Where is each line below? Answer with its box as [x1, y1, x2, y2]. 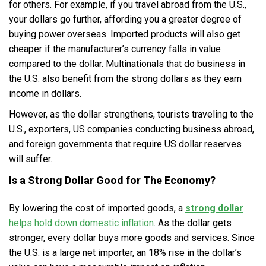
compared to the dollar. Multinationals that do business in [9, 58, 245, 70]
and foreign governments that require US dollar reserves [9, 138, 242, 150]
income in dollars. [9, 88, 81, 100]
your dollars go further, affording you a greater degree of [9, 14, 242, 26]
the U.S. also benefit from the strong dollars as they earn [9, 73, 242, 85]
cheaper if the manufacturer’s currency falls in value [9, 43, 221, 55]
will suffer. [9, 153, 52, 165]
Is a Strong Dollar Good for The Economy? [9, 174, 216, 187]
